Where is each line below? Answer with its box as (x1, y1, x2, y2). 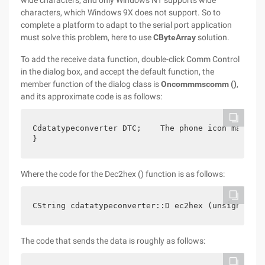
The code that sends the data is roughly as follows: (21, 236, 205, 245)
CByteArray (153, 33, 196, 42)
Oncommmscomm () (161, 79, 237, 89)
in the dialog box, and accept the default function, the (21, 67, 214, 76)
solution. (196, 33, 230, 42)
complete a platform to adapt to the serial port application (21, 20, 232, 30)
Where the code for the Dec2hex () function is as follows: (21, 169, 225, 179)
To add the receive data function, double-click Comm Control (21, 54, 240, 64)
